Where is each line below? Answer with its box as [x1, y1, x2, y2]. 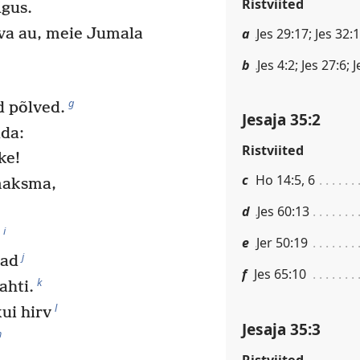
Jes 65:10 [254, 265, 306, 284]
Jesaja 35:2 [242, 108, 321, 131]
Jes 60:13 [257, 202, 309, 221]
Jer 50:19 [256, 234, 308, 252]
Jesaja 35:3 [242, 317, 321, 340]
